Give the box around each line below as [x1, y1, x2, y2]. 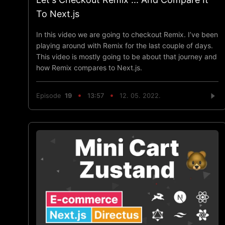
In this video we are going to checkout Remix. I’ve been [36, 30, 218, 39]
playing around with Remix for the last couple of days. [36, 41, 213, 50]
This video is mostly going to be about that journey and [36, 52, 217, 61]
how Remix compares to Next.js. [36, 63, 142, 72]
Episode [36, 92, 65, 100]
